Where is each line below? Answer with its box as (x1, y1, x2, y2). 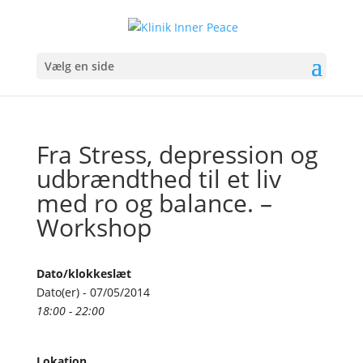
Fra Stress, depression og (36, 137, 318, 171)
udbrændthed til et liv (36, 161, 281, 195)
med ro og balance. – (36, 186, 272, 220)
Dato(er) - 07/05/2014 (36, 284, 150, 300)
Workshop (36, 210, 152, 244)
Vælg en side (44, 58, 114, 74)
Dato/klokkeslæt (36, 265, 131, 281)
